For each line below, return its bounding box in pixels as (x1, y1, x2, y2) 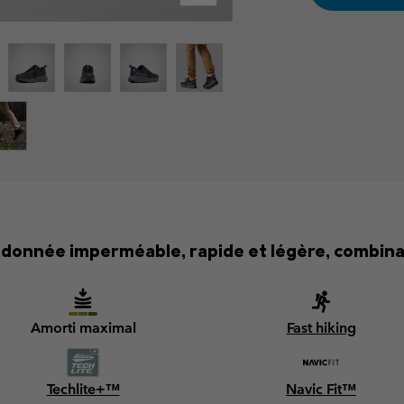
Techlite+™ (46, 380, 120, 398)
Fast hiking (286, 318, 356, 336)
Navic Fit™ (286, 380, 356, 398)
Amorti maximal (30, 318, 136, 336)
